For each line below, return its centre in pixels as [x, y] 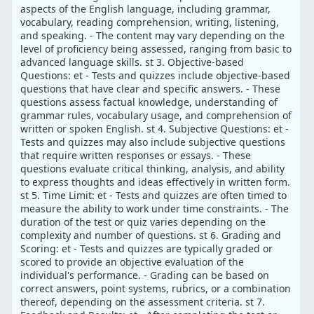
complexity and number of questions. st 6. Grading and [151, 235]
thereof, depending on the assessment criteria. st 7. [143, 302]
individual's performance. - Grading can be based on [145, 275]
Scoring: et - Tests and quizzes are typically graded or [147, 249]
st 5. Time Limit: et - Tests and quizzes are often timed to [154, 196]
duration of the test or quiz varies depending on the [143, 222]
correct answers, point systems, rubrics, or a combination [156, 289]
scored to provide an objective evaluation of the [132, 262]
